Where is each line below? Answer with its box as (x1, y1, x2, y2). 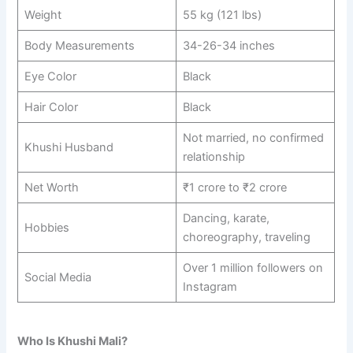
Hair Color (24, 100, 78, 115)
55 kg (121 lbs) (182, 8, 262, 23)
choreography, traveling (182, 230, 310, 245)
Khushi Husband (24, 140, 113, 155)
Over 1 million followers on (182, 261, 323, 276)
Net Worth (24, 180, 79, 195)
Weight (24, 8, 61, 23)
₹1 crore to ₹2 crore (182, 180, 287, 195)
